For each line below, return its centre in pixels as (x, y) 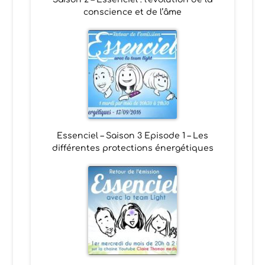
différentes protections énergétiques (132, 148)
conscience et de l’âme (132, 12)
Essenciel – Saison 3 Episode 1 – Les (132, 135)
